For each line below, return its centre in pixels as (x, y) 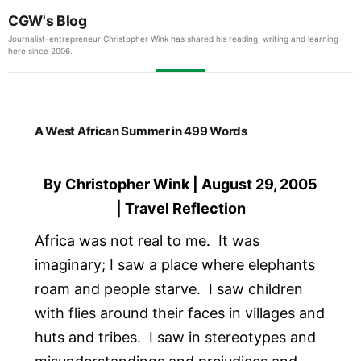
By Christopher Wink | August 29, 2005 (180, 185)
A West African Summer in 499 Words (141, 131)
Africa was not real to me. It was (147, 241)
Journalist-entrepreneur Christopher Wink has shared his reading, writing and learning (173, 39)
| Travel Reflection (180, 209)
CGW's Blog (48, 21)
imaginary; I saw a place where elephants (174, 265)
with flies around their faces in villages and (179, 313)
